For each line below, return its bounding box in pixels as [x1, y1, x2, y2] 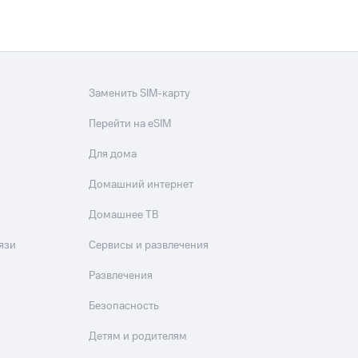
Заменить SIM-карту [89, 86, 191, 101]
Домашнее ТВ [89, 207, 159, 223]
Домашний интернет [89, 177, 194, 193]
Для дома [89, 146, 137, 162]
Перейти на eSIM [89, 116, 172, 132]
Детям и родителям [89, 328, 188, 344]
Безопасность [89, 298, 160, 314]
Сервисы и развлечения [89, 237, 209, 253]
